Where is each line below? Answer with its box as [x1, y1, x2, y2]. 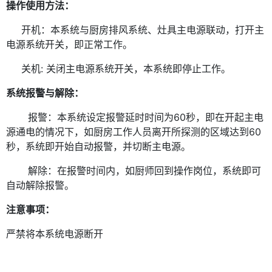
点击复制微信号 [102, 104, 170, 117]
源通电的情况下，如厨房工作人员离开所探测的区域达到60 [6, 126, 261, 138]
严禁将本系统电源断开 [6, 228, 103, 240]
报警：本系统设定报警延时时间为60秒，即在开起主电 [28, 111, 264, 124]
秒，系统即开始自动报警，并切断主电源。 [6, 140, 191, 153]
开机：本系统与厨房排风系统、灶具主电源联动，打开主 [21, 24, 264, 36]
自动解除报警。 [6, 179, 74, 192]
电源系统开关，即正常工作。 [6, 38, 132, 51]
